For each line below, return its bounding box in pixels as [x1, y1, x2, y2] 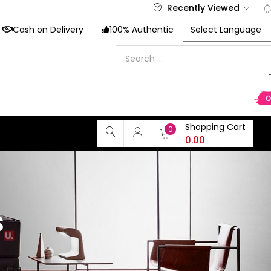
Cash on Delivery [12, 24, 83, 36]
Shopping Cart [185, 121, 246, 133]
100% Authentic [109, 24, 174, 36]
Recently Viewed [164, 2, 242, 14]
